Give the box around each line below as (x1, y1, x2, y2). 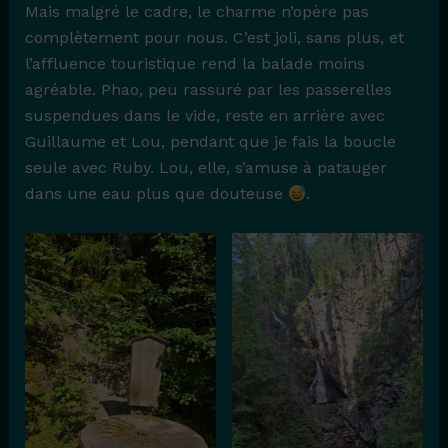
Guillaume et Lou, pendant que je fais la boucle (24, 132, 396, 152)
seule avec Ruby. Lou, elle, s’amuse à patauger (24, 158, 387, 178)
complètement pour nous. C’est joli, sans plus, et (24, 28, 404, 48)
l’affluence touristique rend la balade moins (24, 54, 365, 74)
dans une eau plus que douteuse (24, 184, 288, 204)
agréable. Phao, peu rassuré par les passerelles (24, 80, 392, 100)
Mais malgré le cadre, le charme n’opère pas (24, 2, 369, 22)
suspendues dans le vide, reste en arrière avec (24, 106, 385, 126)
